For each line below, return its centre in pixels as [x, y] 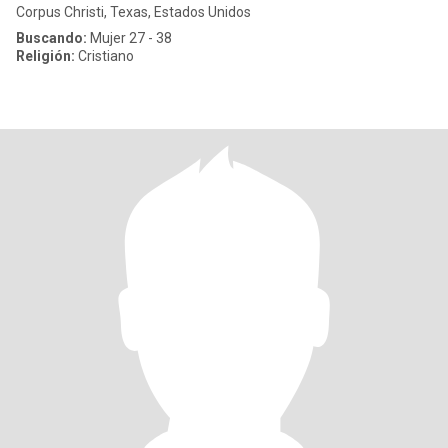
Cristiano [104, 56]
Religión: [45, 56]
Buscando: [51, 38]
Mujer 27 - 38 [129, 38]
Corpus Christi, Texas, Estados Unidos [133, 12]
